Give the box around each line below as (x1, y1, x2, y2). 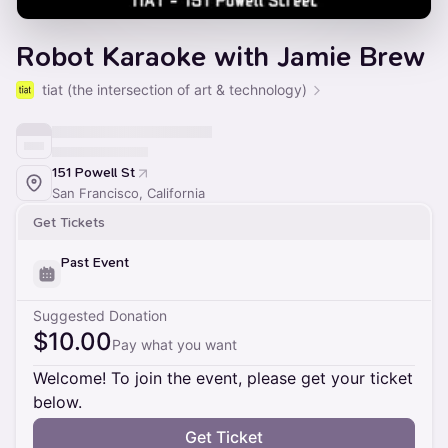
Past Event (61, 254, 129, 271)
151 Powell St (52, 164, 135, 181)
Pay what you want (112, 336, 237, 353)
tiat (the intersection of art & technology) (42, 81, 307, 98)
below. (33, 392, 82, 412)
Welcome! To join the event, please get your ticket (33, 368, 413, 388)
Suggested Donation (33, 307, 167, 324)
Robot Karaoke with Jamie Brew (16, 40, 425, 73)
